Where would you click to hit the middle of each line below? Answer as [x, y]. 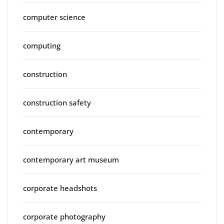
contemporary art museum [71, 159]
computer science [54, 17]
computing [42, 45]
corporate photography [64, 216]
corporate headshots [60, 188]
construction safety [57, 102]
